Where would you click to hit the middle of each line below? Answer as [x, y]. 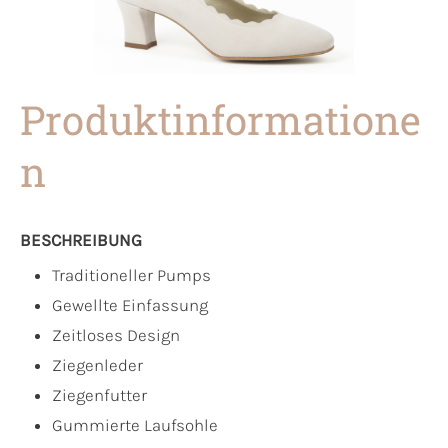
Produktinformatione [220, 119]
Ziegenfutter [99, 394]
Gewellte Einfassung [130, 304]
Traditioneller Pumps [131, 274]
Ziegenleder [97, 364]
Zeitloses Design [116, 334]
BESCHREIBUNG [81, 239]
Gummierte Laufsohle [135, 424]
